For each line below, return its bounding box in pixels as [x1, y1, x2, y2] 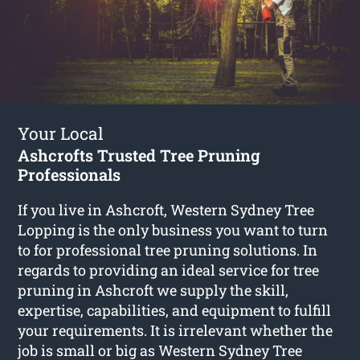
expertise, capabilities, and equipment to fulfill [18, 300, 332, 320]
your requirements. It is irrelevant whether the [18, 320, 333, 340]
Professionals [18, 163, 121, 185]
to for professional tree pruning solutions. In [18, 239, 318, 260]
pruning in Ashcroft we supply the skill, [18, 280, 289, 300]
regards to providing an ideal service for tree [18, 260, 320, 280]
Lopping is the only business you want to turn [18, 219, 329, 239]
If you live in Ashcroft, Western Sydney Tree [18, 199, 315, 219]
